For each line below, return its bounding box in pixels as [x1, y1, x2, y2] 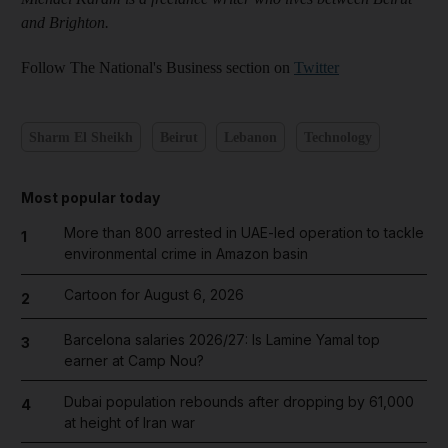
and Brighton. [21, 14, 109, 31]
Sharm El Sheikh [29, 129, 133, 145]
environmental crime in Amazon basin [63, 245, 308, 262]
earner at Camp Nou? [63, 351, 204, 369]
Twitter [294, 59, 339, 76]
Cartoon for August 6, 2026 [63, 286, 244, 303]
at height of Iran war [63, 413, 195, 431]
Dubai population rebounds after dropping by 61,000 [63, 392, 414, 410]
